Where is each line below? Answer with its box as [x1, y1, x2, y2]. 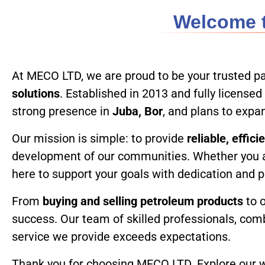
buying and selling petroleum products [43, 194, 243, 208]
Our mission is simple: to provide [12, 131, 187, 146]
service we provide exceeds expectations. [12, 230, 231, 244]
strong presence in [12, 104, 112, 118]
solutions [12, 86, 60, 101]
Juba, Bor [112, 104, 163, 118]
